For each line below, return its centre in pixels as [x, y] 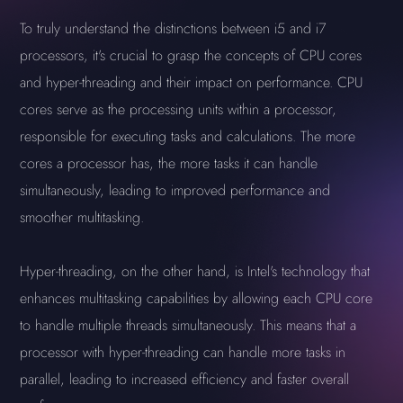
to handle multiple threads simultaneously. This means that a [188, 325]
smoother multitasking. [82, 217]
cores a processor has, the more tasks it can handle [169, 163]
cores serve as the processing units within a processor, [179, 109]
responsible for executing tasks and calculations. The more [188, 136]
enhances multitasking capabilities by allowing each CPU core [197, 298]
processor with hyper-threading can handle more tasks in [183, 352]
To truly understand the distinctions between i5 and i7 [173, 28]
